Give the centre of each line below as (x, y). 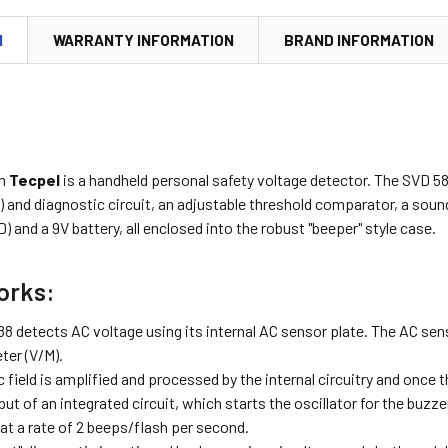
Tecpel (35, 180)
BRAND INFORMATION (359, 40)
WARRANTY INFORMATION (144, 40)
